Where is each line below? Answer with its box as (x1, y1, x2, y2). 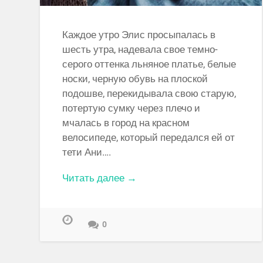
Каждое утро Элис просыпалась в (62, 29, 216, 41)
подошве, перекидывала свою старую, (62, 87, 237, 100)
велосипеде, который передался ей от (62, 131, 235, 144)
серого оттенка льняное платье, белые (62, 58, 237, 70)
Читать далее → (62, 172, 137, 184)
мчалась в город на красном (62, 117, 190, 129)
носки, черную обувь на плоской (62, 73, 208, 85)
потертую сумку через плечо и (62, 102, 201, 114)
